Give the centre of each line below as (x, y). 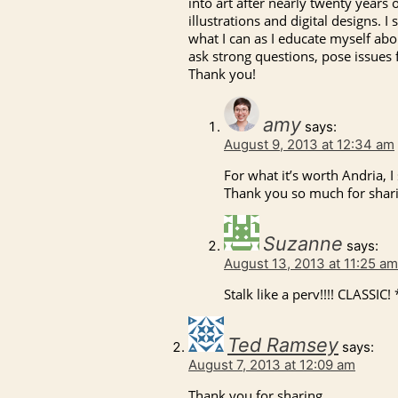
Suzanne (303, 244)
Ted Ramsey (283, 345)
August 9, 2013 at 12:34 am (309, 145)
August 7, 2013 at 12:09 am (272, 365)
